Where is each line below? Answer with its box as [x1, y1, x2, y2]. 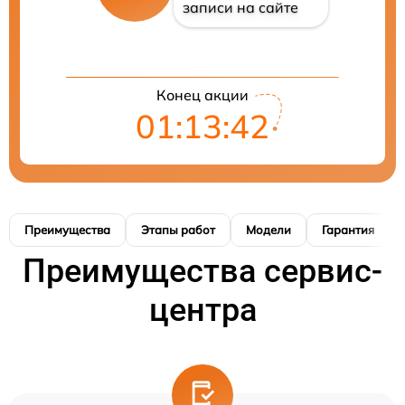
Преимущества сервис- [23, 252, 382, 290]
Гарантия [322, 222, 374, 237]
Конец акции [156, 86, 249, 104]
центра [148, 291, 257, 329]
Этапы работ [141, 222, 215, 237]
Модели [246, 222, 291, 237]
